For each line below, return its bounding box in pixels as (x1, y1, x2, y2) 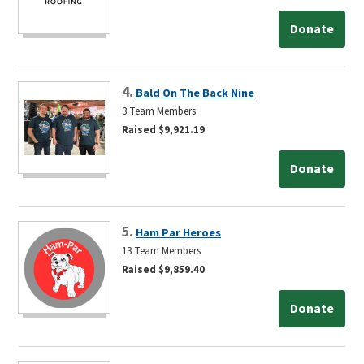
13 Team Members (122, 243, 201, 258)
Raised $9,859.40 (122, 262, 205, 277)
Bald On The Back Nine (136, 84, 254, 102)
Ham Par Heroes (136, 223, 221, 241)
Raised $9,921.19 (122, 122, 205, 137)
